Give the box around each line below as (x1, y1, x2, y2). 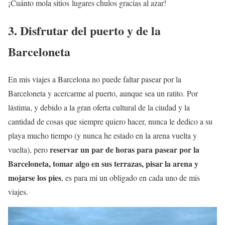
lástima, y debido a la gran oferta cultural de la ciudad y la (8, 102, 190, 113)
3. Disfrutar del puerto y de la (8, 22, 161, 40)
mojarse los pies (8, 172, 61, 184)
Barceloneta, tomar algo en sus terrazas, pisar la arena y (8, 158, 198, 170)
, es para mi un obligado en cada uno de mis (61, 172, 200, 183)
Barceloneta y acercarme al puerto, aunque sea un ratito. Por (8, 88, 198, 99)
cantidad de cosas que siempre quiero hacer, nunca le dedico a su (8, 116, 212, 127)
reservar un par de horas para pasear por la (50, 144, 199, 156)
